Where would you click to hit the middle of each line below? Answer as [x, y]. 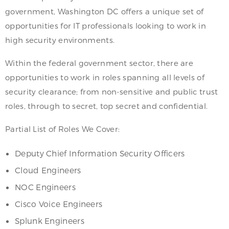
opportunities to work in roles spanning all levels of [105, 77]
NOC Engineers [45, 187]
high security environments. [60, 40]
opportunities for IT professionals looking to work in [106, 26]
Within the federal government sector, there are [99, 63]
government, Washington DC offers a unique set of [105, 12]
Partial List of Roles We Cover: [63, 129]
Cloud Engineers [48, 170]
